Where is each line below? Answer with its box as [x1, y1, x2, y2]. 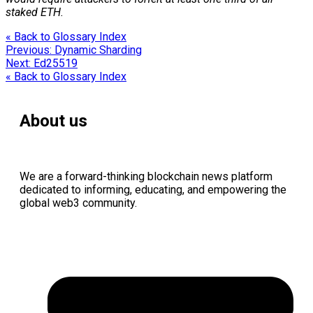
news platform [199, 169, 272, 183]
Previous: [6, 43, 54, 57]
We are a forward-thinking [20, 169, 147, 183]
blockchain [147, 169, 199, 183]
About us [20, 110, 87, 131]
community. [80, 196, 137, 210]
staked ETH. [6, 5, 64, 19]
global [20, 196, 52, 210]
